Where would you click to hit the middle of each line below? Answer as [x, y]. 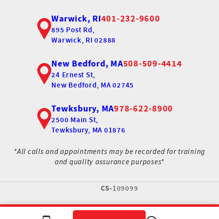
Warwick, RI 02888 [84, 40]
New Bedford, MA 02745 [93, 85]
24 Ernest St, [73, 74]
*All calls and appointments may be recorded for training [109, 152]
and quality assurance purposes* [109, 162]
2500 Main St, [75, 119]
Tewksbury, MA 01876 [88, 130]
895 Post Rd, [73, 29]
